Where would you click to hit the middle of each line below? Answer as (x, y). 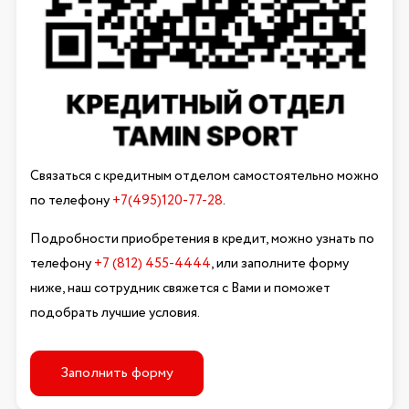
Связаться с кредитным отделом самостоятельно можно (204, 176)
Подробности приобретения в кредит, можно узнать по (202, 239)
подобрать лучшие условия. (115, 313)
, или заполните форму (279, 263)
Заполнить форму (116, 372)
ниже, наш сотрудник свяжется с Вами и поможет (180, 288)
